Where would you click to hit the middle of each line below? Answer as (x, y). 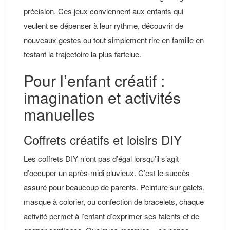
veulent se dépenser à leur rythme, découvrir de (103, 25)
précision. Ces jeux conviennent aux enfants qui (103, 11)
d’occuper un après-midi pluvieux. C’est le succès (107, 172)
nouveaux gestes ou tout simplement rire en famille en (114, 40)
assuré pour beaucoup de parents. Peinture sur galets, (114, 187)
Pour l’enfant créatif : (94, 80)
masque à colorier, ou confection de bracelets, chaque (114, 201)
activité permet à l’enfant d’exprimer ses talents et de (111, 216)
